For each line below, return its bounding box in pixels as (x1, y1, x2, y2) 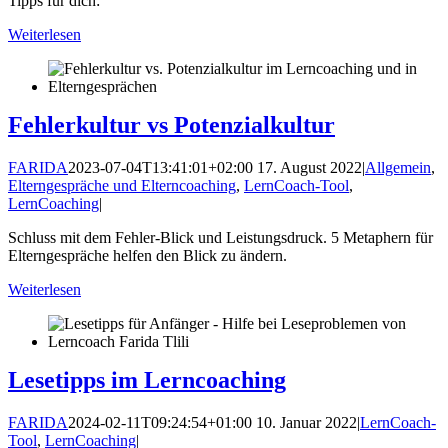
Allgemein (365, 158, 431, 176)
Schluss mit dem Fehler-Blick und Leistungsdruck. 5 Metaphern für (8, 228, 433, 246)
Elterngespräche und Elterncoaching (8, 176, 236, 194)
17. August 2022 (253, 158, 362, 176)
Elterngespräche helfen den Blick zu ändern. (8, 246, 287, 264)
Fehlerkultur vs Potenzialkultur (8, 111, 335, 138)
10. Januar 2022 (252, 413, 357, 431)
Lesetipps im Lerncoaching (8, 366, 286, 393)
